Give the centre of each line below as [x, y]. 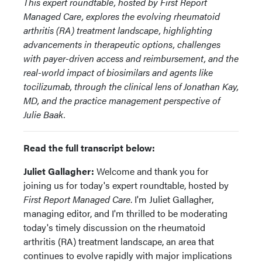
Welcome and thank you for [151, 171]
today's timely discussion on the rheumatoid [114, 227]
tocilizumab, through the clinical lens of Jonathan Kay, [131, 86]
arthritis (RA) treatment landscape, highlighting [118, 30]
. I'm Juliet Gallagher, [172, 199]
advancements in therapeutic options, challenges [122, 44]
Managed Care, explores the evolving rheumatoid [122, 16]
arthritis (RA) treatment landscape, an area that [119, 241]
